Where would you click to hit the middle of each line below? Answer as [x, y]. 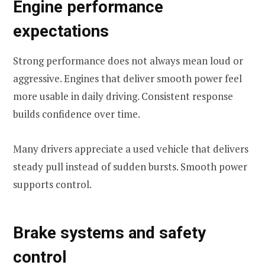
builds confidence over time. [77, 114]
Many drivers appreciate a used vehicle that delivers [131, 148]
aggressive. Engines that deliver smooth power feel [127, 79]
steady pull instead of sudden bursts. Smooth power [130, 166]
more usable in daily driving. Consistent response [123, 96]
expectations [61, 31]
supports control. [52, 184]
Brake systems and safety [109, 232]
